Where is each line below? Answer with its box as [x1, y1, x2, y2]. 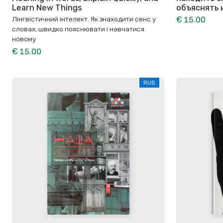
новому [12, 35, 36, 43]
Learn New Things [12, 3, 82, 13]
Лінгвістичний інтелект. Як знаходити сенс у [12, 15, 156, 23]
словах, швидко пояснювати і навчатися [12, 25, 144, 33]
